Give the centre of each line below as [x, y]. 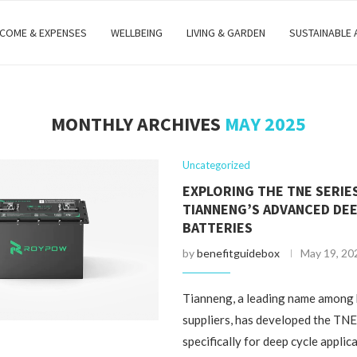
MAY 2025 [265, 124]
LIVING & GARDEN [226, 33]
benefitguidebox [239, 253]
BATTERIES [218, 228]
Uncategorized [217, 165]
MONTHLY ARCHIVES [137, 124]
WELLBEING [137, 33]
